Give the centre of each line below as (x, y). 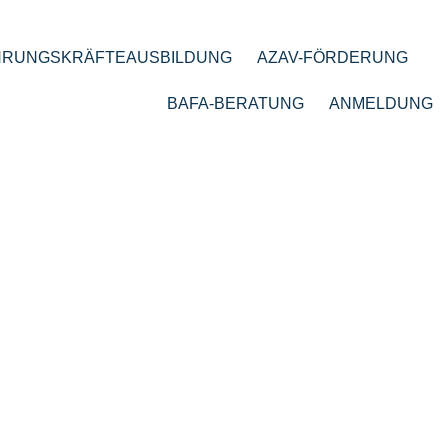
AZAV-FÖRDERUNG (333, 57)
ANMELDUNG (381, 103)
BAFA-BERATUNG (236, 103)
